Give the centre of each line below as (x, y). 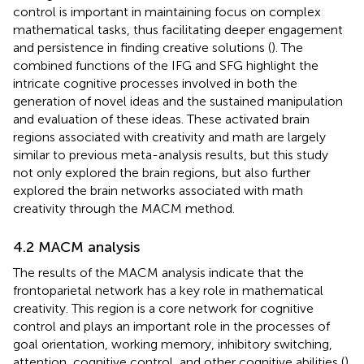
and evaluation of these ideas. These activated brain (161, 119)
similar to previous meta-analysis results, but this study (171, 154)
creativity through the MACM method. (124, 208)
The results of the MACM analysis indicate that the (158, 272)
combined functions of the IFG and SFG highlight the (166, 65)
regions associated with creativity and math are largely (169, 136)
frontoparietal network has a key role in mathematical (168, 290)
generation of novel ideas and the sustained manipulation (178, 101)
